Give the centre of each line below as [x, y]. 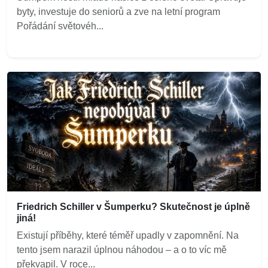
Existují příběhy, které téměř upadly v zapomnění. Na [128, 235]
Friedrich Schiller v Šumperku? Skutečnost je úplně [133, 206]
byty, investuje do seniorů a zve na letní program [118, 11]
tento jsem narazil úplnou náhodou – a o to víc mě [122, 249]
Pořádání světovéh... [60, 26]
